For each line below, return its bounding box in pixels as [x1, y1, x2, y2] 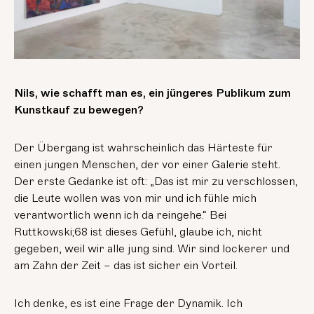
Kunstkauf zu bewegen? [14, 102, 147, 117]
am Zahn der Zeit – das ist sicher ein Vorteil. [14, 258, 238, 273]
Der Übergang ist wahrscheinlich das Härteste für [14, 140, 273, 155]
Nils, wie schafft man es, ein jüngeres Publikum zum [14, 86, 292, 100]
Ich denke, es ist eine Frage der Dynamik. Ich [14, 296, 243, 310]
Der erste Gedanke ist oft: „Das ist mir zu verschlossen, [14, 174, 299, 189]
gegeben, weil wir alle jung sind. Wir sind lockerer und [14, 241, 290, 256]
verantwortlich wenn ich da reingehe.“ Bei [14, 207, 227, 222]
